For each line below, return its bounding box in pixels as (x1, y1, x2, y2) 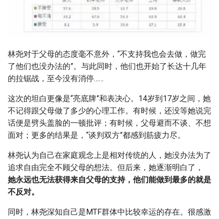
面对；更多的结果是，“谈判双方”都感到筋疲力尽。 (8, 130, 185, 140)
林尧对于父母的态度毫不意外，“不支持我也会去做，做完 (8, 49, 206, 59)
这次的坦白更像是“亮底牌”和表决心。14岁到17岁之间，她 (8, 93, 211, 103)
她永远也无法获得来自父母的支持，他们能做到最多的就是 (8, 175, 211, 184)
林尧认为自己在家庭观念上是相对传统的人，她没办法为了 (8, 150, 211, 160)
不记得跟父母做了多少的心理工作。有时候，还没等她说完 (8, 106, 211, 115)
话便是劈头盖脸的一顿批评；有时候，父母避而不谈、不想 (8, 118, 211, 128)
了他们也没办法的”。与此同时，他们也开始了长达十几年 (8, 61, 206, 71)
